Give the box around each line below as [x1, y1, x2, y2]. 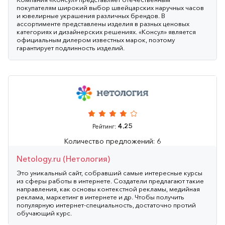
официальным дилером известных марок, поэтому [17, 35, 175, 44]
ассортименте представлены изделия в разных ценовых [17, 19, 189, 28]
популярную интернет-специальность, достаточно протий [17, 200, 196, 209]
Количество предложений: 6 [64, 136, 161, 146]
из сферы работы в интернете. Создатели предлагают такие [17, 176, 204, 185]
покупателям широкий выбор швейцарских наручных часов [17, 3, 204, 12]
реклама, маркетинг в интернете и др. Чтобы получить [17, 192, 184, 201]
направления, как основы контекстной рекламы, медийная [17, 184, 200, 193]
